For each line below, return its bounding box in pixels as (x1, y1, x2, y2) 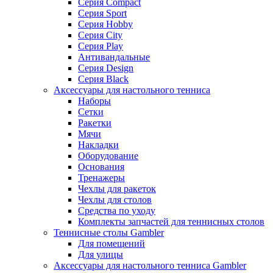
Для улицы (78, 249, 123, 260)
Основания (78, 161, 124, 172)
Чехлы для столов (78, 194, 152, 205)
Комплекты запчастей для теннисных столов (78, 216, 264, 227)
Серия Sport (78, 8, 127, 19)
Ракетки (78, 118, 112, 129)
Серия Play (78, 41, 123, 52)
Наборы (78, 96, 111, 107)
